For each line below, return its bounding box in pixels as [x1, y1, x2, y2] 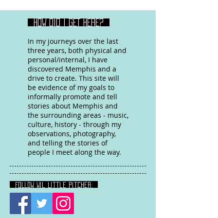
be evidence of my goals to [28, 83, 114, 92]
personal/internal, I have [28, 55, 108, 64]
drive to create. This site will [28, 73, 119, 83]
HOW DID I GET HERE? [28, 18, 109, 26]
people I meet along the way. [28, 147, 121, 157]
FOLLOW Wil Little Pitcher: [15, 182, 92, 188]
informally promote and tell [28, 92, 117, 101]
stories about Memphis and [28, 101, 118, 110]
